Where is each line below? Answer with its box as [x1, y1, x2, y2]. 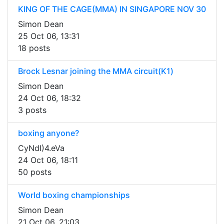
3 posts [18, 105, 46, 115]
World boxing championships [18, 190, 130, 200]
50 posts [18, 167, 51, 177]
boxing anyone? [18, 128, 79, 138]
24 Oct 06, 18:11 [18, 155, 78, 165]
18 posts [18, 43, 50, 53]
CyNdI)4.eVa [18, 143, 64, 153]
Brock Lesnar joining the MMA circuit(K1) [18, 66, 173, 76]
